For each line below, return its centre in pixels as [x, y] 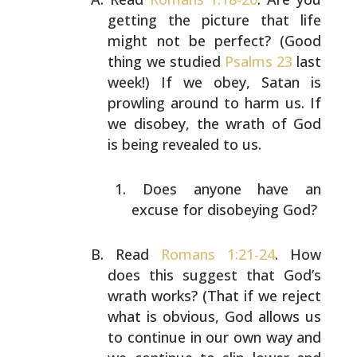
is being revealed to [173, 144]
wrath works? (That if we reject [215, 296]
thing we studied [166, 61]
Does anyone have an [232, 189]
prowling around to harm [194, 103]
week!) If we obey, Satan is [215, 82]
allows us [287, 316]
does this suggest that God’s [215, 275]
